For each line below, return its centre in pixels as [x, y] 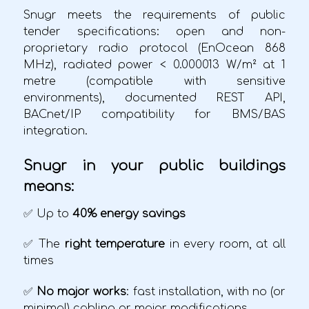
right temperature [115, 245]
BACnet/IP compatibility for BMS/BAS [154, 114]
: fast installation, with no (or [206, 292]
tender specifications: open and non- [154, 31]
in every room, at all [226, 245]
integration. [56, 131]
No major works [82, 292]
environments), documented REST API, [154, 98]
